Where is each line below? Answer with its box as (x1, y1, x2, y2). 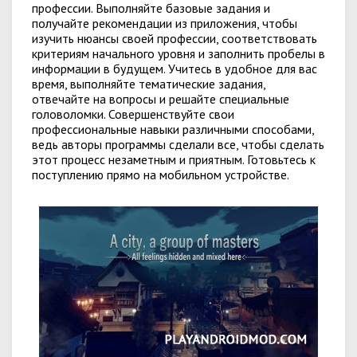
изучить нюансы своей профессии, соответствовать (32, 30, 317, 46)
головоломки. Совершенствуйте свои (32, 106, 234, 122)
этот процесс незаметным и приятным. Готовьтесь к (32, 151, 316, 167)
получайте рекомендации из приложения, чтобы (32, 15, 297, 31)
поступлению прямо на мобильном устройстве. (32, 167, 289, 182)
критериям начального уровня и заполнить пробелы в (32, 45, 325, 61)
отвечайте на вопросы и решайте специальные (32, 91, 289, 107)
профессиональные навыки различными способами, (32, 121, 314, 137)
